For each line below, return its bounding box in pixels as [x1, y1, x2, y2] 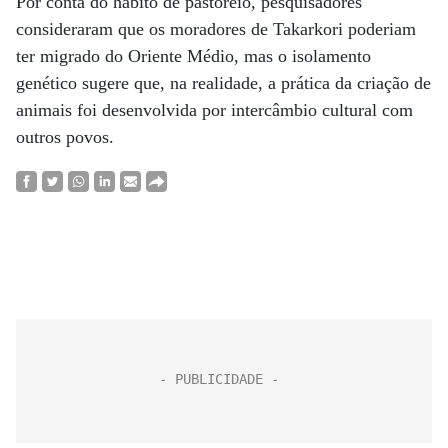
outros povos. [16, 127, 114, 147]
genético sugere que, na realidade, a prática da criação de [16, 73, 431, 93]
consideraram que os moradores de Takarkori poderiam [16, 19, 416, 39]
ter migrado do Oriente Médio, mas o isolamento [16, 46, 371, 66]
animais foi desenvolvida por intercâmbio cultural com [16, 100, 413, 120]
